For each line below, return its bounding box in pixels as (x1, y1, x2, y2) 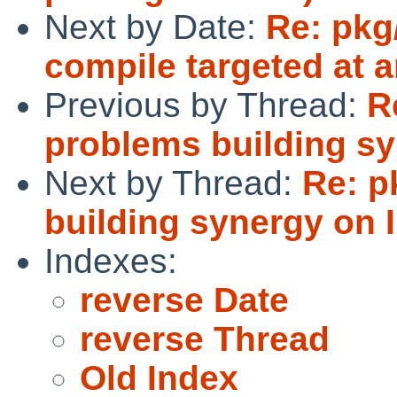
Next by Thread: (44, 163, 302, 202)
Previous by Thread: (44, 85, 367, 124)
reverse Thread (80, 319, 330, 358)
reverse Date (80, 280, 289, 319)
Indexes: (44, 241, 177, 280)
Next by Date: (44, 7, 266, 46)
